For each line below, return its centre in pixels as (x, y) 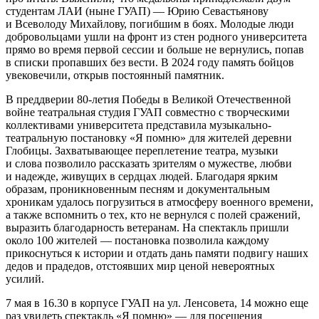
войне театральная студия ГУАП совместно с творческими (148, 113)
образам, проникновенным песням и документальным (138, 189)
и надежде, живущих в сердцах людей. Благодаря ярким (142, 177)
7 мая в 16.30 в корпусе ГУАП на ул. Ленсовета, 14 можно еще (157, 303)
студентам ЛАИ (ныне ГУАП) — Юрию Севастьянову (137, 11)
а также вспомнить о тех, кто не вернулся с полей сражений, (153, 215)
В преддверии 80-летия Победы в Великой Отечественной (148, 100)
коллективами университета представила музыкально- (138, 125)
